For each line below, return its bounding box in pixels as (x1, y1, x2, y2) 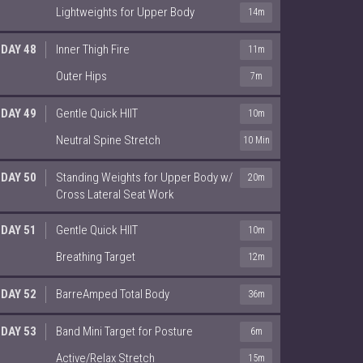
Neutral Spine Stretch (56, 132, 160, 147)
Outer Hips (56, 68, 107, 83)
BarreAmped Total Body (56, 286, 169, 301)
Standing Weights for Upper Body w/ (56, 169, 233, 185)
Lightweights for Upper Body (56, 4, 194, 19)
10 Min (242, 134, 270, 146)
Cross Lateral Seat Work (56, 186, 174, 202)
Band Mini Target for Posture (56, 323, 193, 339)
